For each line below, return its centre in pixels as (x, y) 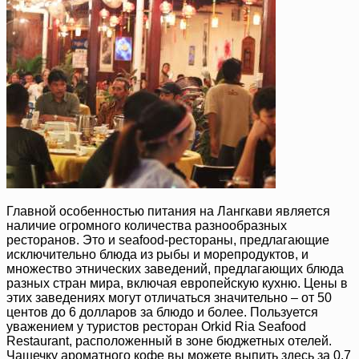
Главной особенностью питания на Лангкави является (168, 211)
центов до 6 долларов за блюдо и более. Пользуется (162, 312)
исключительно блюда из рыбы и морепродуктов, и (157, 254)
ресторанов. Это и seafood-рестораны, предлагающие (168, 240)
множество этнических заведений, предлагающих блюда (175, 268)
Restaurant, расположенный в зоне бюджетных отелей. (169, 341)
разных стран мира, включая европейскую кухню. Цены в (177, 283)
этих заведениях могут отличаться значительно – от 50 (169, 297)
